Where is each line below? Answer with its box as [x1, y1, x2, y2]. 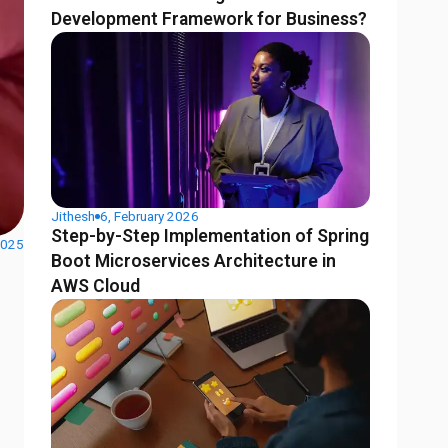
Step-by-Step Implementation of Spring [51, 226, 370, 247]
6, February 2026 [100, 208, 200, 225]
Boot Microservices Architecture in [51, 251, 337, 272]
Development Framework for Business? [51, 9, 368, 30]
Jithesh [51, 208, 96, 225]
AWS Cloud [51, 276, 141, 297]
